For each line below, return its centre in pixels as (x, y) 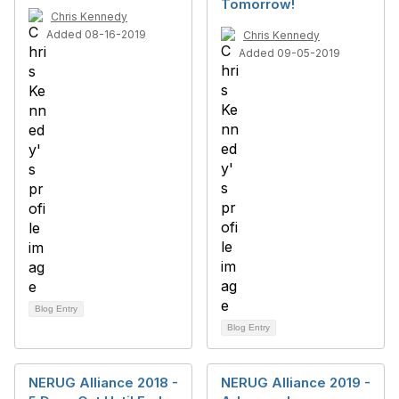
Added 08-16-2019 (96, 34)
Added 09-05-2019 (289, 53)
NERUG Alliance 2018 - (103, 383)
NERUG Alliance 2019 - (296, 383)
